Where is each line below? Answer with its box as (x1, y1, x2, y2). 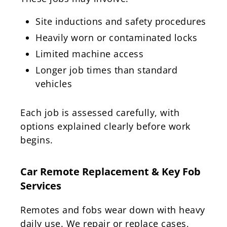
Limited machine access (35, 47, 143, 60)
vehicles (35, 77, 72, 90)
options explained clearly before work (20, 120, 191, 132)
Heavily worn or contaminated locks (35, 31, 197, 44)
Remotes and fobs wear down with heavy (20, 203, 205, 216)
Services (20, 178, 61, 193)
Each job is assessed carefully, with (20, 106, 179, 119)
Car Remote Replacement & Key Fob (20, 164, 201, 178)
